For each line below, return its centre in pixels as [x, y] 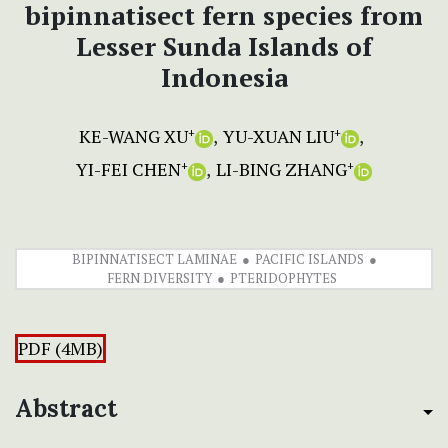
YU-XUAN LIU [278, 136]
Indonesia [224, 77]
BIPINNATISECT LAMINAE [154, 259]
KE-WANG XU [133, 136]
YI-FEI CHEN [128, 169]
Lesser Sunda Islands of [224, 46]
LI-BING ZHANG [281, 169]
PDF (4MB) [60, 349]
